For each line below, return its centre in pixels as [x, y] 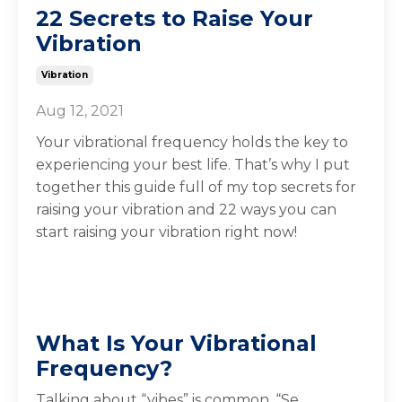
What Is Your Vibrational [176, 343]
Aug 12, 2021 [80, 110]
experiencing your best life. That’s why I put [193, 164]
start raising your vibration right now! [166, 232]
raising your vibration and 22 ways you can [186, 209]
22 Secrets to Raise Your [175, 18]
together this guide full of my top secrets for [196, 187]
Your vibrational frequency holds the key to [192, 142]
